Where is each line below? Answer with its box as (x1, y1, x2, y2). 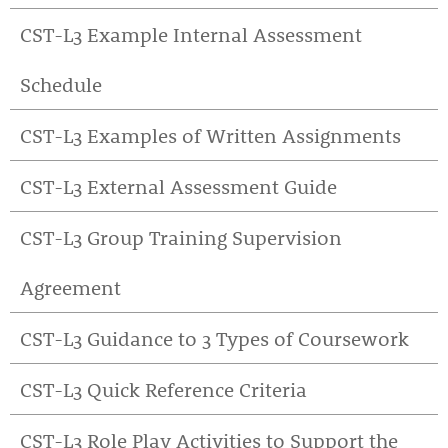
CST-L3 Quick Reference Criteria (20, 376, 307, 402)
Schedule (20, 71, 102, 97)
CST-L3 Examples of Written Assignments (20, 122, 401, 148)
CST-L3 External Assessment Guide (20, 173, 337, 199)
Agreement (20, 274, 121, 300)
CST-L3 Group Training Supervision (20, 224, 342, 250)
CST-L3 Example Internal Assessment (20, 21, 362, 47)
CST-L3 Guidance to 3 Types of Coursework (20, 325, 409, 351)
